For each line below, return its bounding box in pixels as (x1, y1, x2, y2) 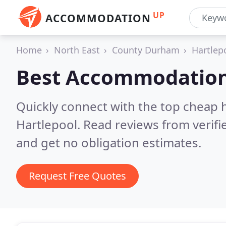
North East (54, 44, 100, 56)
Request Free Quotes (29, 169, 126, 183)
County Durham (112, 44, 180, 56)
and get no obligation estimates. (16, 134, 201, 151)
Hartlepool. (16, 116, 83, 133)
